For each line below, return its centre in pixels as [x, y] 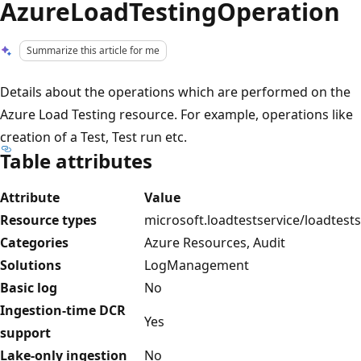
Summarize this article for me [93, 50]
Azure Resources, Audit [215, 242]
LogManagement [197, 265]
